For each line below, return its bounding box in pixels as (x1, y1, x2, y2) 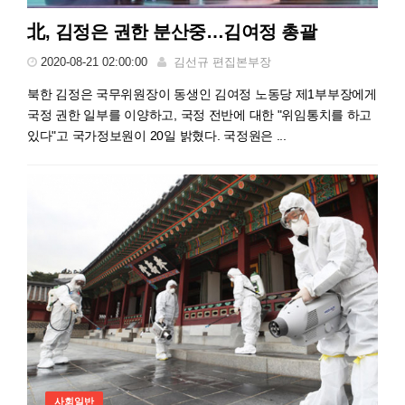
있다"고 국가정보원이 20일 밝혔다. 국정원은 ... (27, 127, 287, 143)
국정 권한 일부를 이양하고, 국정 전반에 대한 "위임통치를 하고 (27, 107, 372, 122)
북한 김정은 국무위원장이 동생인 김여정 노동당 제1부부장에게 (27, 86, 377, 101)
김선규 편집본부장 (174, 54, 271, 69)
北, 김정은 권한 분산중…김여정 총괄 (27, 21, 316, 42)
